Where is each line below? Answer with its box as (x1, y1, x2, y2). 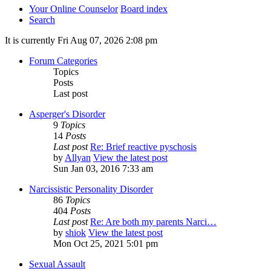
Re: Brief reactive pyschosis (90, 142, 197, 152)
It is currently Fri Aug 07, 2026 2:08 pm (5, 35, 157, 46)
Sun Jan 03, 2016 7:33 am (53, 163, 153, 174)
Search (29, 15, 55, 25)
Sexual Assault (29, 259, 85, 270)
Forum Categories (29, 56, 97, 67)
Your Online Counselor (29, 4, 118, 15)
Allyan (65, 152, 91, 163)
